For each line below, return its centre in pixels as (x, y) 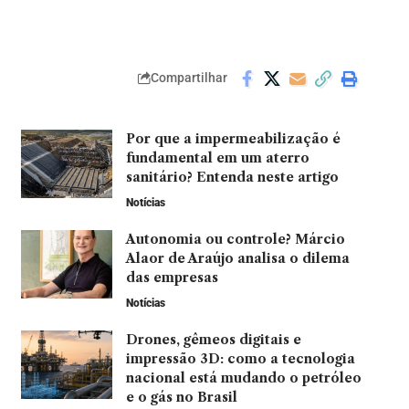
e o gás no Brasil (181, 397)
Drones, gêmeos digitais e (213, 339)
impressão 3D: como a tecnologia (240, 358)
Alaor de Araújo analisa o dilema (237, 258)
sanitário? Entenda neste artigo (232, 177)
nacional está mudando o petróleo (243, 378)
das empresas (173, 277)
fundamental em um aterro (217, 157)
